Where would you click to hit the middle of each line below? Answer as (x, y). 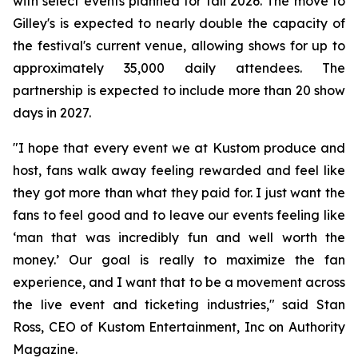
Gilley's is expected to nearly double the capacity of (179, 23)
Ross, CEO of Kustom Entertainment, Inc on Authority (179, 327)
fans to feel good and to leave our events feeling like (179, 215)
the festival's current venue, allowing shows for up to (179, 46)
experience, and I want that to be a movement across (179, 282)
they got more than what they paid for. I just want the (179, 193)
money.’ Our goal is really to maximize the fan (179, 260)
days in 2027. (52, 113)
